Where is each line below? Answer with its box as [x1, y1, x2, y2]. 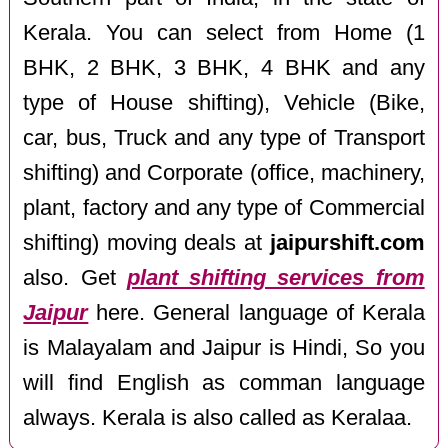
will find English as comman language [23, 370, 425, 395]
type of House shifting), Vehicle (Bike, [23, 90, 425, 115]
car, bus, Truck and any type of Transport [23, 125, 425, 150]
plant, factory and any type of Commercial [23, 195, 425, 220]
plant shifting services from [126, 265, 425, 290]
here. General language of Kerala [88, 300, 425, 325]
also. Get [23, 265, 127, 290]
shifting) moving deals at [23, 230, 270, 255]
